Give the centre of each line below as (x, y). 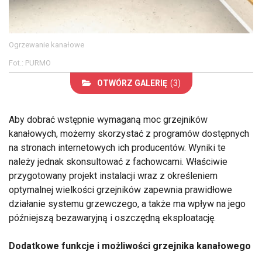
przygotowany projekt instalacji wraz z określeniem (113, 176)
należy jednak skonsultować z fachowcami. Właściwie (118, 162)
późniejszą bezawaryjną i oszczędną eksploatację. (112, 218)
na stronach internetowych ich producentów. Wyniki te (117, 148)
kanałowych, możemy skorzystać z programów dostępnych (129, 134)
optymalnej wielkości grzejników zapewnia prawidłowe (120, 190)
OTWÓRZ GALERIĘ (132, 83)
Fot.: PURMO (30, 63)
